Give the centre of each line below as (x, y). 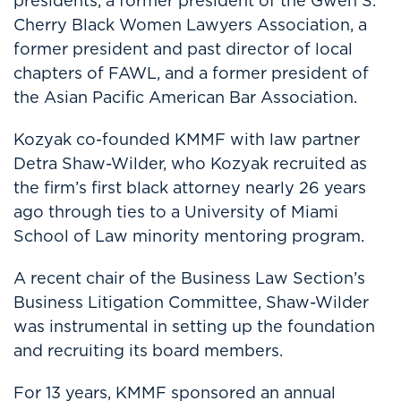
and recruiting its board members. (148, 350)
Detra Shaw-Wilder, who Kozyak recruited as (190, 163)
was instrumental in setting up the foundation (194, 326)
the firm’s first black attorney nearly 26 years (190, 188)
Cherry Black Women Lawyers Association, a (190, 25)
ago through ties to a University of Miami (176, 212)
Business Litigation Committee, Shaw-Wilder (191, 302)
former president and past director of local (183, 49)
